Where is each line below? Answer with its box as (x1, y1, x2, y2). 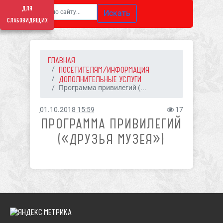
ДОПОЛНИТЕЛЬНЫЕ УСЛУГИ (58, 74, 141, 84)
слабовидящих (6, 15, 48, 25)
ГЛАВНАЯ (47, 55, 75, 65)
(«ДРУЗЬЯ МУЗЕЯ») (58, 131, 165, 147)
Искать (103, 8, 130, 18)
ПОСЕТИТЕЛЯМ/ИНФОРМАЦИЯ (58, 65, 149, 75)
